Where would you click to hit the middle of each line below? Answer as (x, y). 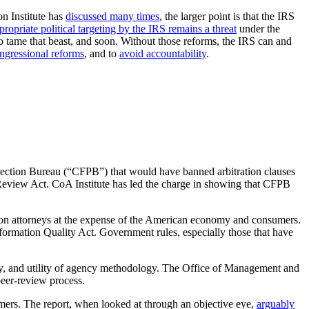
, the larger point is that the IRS (227, 17)
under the (258, 29)
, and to (102, 54)
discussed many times (112, 17)
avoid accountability (163, 54)
